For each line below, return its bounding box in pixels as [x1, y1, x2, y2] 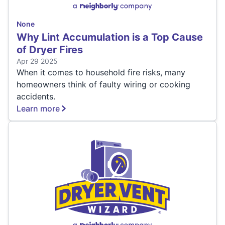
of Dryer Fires [17, 43, 83, 56]
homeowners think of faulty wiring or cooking [17, 79, 190, 89]
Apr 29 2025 [17, 56, 58, 65]
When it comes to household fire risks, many [17, 67, 185, 77]
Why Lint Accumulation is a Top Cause [17, 31, 203, 43]
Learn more [17, 103, 60, 114]
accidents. [17, 91, 55, 101]
